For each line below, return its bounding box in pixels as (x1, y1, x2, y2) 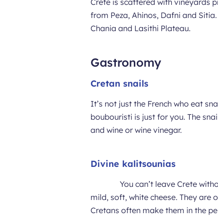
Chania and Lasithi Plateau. (91, 23, 191, 33)
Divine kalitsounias (91, 158, 176, 169)
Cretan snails (91, 78, 149, 89)
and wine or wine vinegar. (91, 125, 182, 135)
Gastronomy (91, 55, 162, 70)
